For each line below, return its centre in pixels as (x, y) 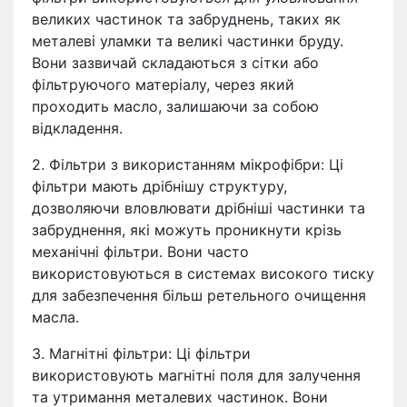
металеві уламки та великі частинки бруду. (188, 40)
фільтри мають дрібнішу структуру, (159, 186)
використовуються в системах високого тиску (203, 273)
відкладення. (77, 128)
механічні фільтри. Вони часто (140, 251)
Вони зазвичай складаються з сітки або (175, 62)
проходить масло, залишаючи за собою (175, 106)
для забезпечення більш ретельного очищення (199, 295)
